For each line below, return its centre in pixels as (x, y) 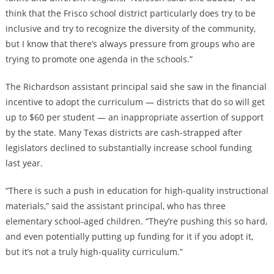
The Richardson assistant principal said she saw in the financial (136, 87)
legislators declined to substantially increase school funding (128, 148)
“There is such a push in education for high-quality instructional (137, 191)
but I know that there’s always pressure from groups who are (130, 44)
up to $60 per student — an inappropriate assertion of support (134, 117)
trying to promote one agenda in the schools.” (99, 59)
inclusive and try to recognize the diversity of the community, (130, 29)
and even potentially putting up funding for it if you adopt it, (129, 237)
